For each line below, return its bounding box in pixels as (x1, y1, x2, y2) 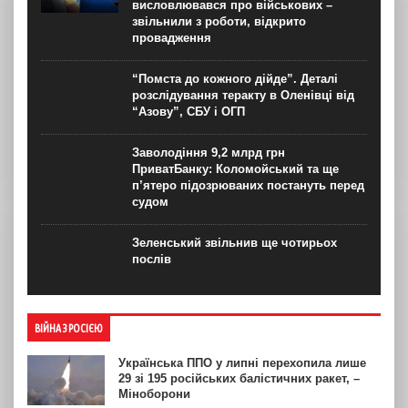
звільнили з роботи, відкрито (132, 14, 306, 28)
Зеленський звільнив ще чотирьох (132, 235, 337, 250)
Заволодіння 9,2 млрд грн (132, 145, 285, 159)
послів (132, 251, 171, 266)
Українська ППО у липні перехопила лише (118, 355, 366, 370)
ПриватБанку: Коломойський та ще (132, 161, 339, 176)
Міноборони (118, 386, 190, 401)
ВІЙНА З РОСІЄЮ (35, 321, 103, 334)
